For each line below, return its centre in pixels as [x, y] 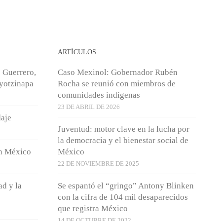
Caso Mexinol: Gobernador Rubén [117, 72]
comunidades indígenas [99, 95]
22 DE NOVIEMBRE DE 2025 [98, 163]
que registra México [92, 208]
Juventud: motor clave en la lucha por [123, 129]
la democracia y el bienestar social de [123, 140]
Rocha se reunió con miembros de [116, 83]
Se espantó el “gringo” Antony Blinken [126, 185]
